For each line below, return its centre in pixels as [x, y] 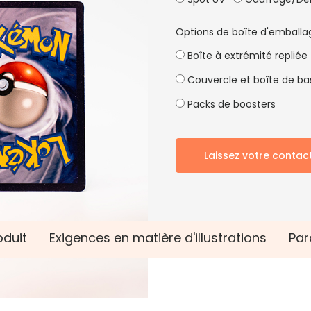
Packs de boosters [230, 104]
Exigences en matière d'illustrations [158, 238]
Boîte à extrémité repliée [246, 56]
